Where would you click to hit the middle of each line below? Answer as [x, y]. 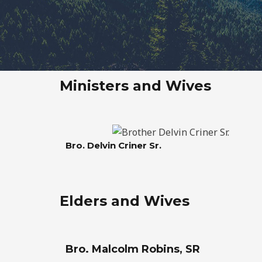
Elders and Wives [125, 201]
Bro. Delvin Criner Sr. [116, 146]
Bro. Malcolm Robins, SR [133, 249]
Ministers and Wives [135, 86]
